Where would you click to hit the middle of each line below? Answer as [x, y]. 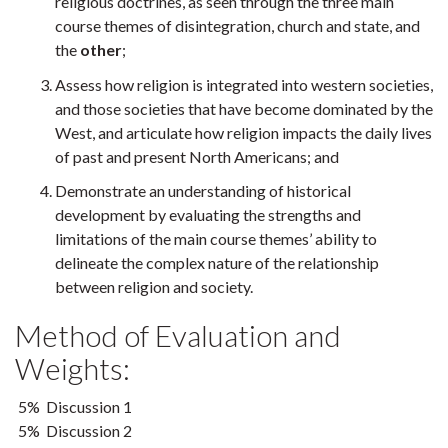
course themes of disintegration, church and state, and [237, 26]
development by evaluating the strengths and [208, 214]
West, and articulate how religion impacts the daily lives [243, 132]
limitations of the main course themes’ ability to [216, 238]
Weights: [72, 367]
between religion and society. [154, 286]
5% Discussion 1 [73, 406]
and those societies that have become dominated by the [244, 108]
